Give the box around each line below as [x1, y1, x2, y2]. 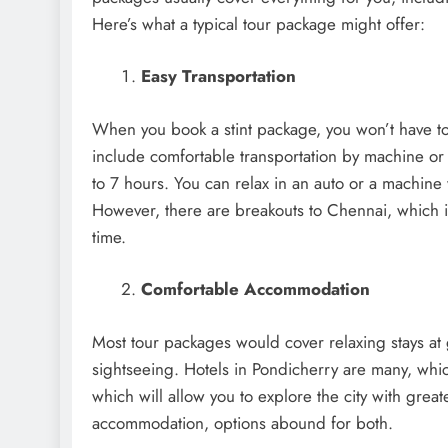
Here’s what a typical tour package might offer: [92, 11, 435, 36]
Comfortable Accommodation [140, 277, 370, 302]
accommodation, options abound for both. [92, 410, 393, 435]
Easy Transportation [140, 64, 296, 89]
